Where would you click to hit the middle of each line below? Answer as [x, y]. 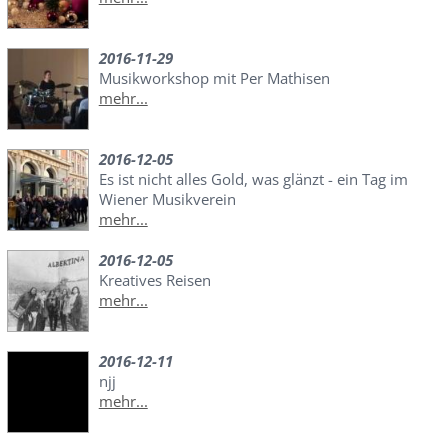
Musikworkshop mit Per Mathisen [214, 77]
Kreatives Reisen [154, 279]
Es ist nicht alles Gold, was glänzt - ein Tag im [253, 178]
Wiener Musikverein [167, 198]
